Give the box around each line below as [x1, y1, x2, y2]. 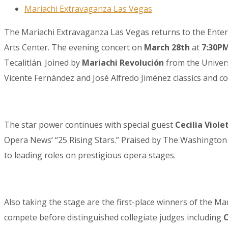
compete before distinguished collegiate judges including [4, 212, 223, 223]
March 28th [144, 42, 190, 53]
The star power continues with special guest [4, 119, 175, 131]
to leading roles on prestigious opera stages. [4, 150, 176, 161]
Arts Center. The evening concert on [4, 42, 144, 53]
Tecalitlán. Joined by [4, 57, 82, 69]
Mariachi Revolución [82, 57, 164, 69]
